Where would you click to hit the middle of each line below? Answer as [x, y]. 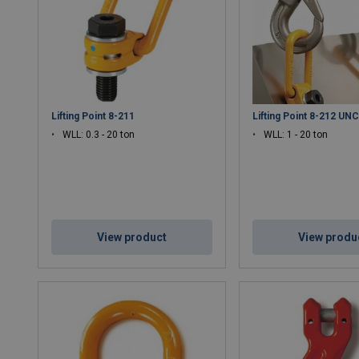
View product [132, 237]
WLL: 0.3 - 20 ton [99, 134]
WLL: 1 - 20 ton [296, 134]
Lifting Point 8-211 [93, 116]
